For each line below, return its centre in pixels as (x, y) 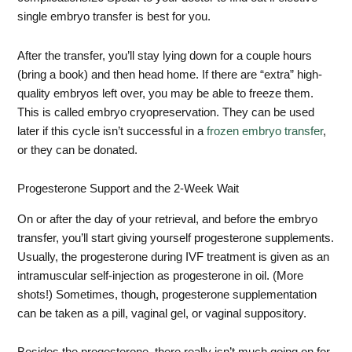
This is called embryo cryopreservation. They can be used (166, 112)
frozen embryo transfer (265, 131)
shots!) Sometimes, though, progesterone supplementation (167, 294)
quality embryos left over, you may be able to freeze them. (166, 93)
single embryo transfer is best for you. (114, 17)
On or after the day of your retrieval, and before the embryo (168, 219)
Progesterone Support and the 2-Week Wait (128, 189)
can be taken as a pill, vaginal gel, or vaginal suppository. (162, 313)
